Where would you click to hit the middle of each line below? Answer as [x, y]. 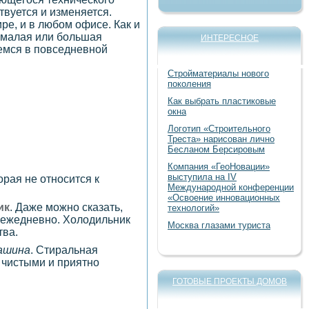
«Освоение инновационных [224, 198]
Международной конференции [231, 187]
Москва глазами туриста [219, 225]
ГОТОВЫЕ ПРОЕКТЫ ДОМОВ [230, 281]
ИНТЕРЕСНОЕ [230, 38]
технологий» [193, 208]
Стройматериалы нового [218, 73]
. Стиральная [64, 250]
